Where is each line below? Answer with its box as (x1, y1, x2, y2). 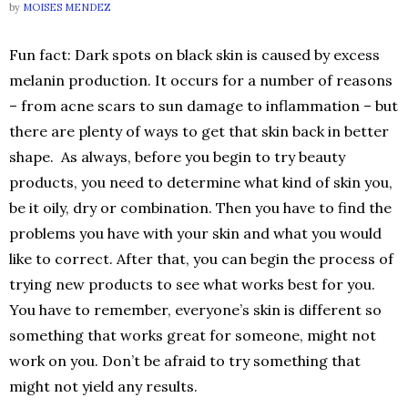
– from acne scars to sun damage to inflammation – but (9, 97, 398, 115)
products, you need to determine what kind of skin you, (9, 173, 393, 191)
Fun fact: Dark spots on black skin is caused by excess (9, 46, 380, 64)
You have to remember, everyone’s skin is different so (9, 301, 382, 319)
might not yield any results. (9, 377, 198, 395)
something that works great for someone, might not (9, 326, 376, 344)
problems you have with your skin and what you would (9, 224, 382, 242)
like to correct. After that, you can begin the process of (9, 250, 393, 268)
